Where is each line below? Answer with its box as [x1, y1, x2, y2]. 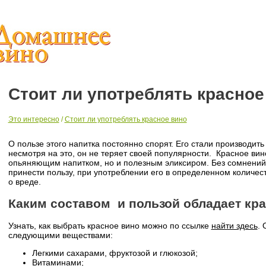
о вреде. [8, 176, 41, 186]
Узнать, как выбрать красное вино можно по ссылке [8, 221, 211, 231]
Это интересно [8, 115, 59, 123]
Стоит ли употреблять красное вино [64, 115, 187, 123]
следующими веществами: [8, 230, 113, 240]
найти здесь [211, 221, 258, 231]
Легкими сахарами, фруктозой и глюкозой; [31, 248, 198, 258]
